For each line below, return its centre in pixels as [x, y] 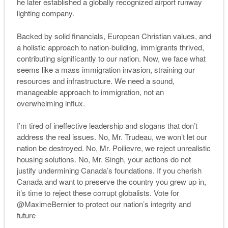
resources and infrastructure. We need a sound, [95, 80]
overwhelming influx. [51, 103]
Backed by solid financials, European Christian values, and [114, 36]
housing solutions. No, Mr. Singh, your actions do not [104, 159]
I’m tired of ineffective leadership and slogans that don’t [107, 126]
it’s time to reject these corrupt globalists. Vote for [98, 193]
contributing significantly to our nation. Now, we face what [111, 58]
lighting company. [45, 13]
